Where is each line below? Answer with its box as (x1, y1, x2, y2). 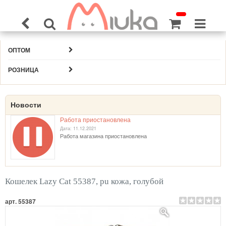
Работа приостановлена (60, 115, 131, 124)
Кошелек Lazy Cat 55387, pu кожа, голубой (5, 177, 163, 186)
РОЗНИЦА (8, 65, 39, 74)
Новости (11, 101, 41, 109)
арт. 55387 (5, 197, 36, 206)
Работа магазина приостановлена (60, 132, 147, 140)
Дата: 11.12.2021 (60, 125, 96, 132)
